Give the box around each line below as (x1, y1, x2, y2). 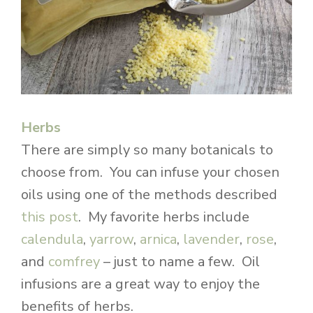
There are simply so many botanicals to (21, 140, 273, 160)
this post (21, 208, 78, 227)
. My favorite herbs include (78, 208, 249, 227)
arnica (140, 230, 177, 249)
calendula (21, 230, 83, 249)
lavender (183, 230, 240, 249)
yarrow (89, 230, 133, 249)
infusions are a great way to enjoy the (21, 275, 260, 294)
